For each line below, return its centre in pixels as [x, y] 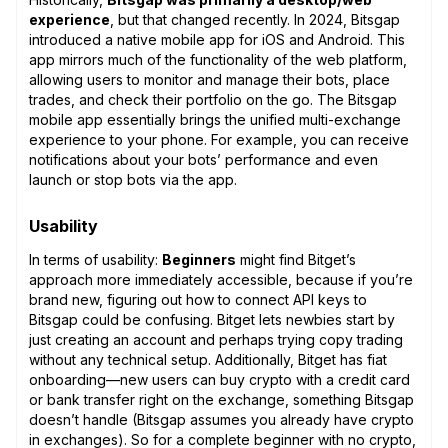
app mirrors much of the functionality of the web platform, [218, 59]
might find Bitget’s [296, 259]
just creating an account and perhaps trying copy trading [216, 339]
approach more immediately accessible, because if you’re [221, 279]
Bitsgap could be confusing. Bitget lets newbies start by [212, 319]
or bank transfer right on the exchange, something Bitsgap [221, 399]
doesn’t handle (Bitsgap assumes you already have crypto [221, 419]
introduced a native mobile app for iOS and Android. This [217, 39]
